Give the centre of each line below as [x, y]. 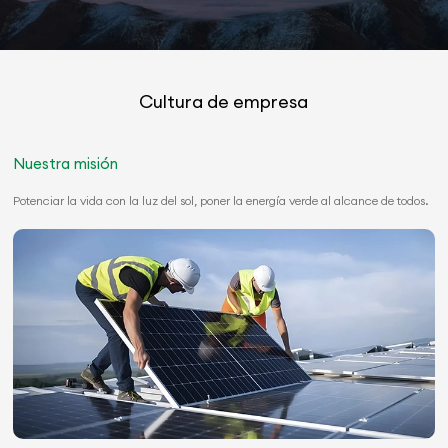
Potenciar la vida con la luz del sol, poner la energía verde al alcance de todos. [221, 200]
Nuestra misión [66, 163]
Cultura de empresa [224, 101]
